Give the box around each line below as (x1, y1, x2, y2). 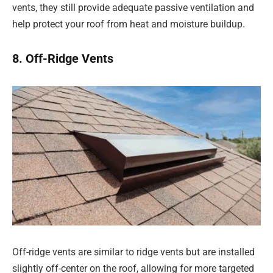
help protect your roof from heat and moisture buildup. (12, 18, 245, 30)
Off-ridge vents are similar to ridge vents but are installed (12, 246, 255, 258)
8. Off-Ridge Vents (12, 51, 113, 66)
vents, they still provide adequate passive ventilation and (12, 2, 254, 14)
